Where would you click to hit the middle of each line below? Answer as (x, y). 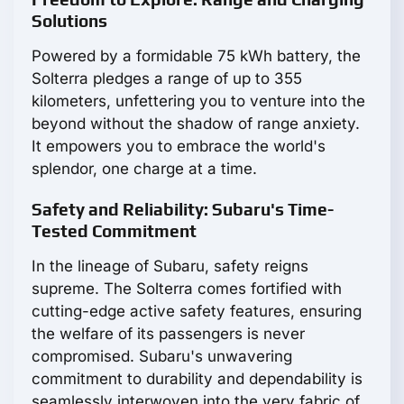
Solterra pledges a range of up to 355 (167, 79)
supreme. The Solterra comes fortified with (187, 289)
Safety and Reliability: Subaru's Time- (183, 210)
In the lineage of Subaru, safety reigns (170, 266)
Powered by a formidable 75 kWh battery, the (196, 56)
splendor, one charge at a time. (144, 169)
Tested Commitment (114, 231)
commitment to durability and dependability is (197, 379)
